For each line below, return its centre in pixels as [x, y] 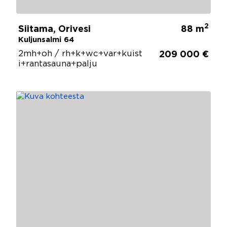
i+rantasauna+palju [58, 64]
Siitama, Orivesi [54, 29]
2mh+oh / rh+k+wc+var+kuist [80, 54]
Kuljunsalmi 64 [46, 40]
